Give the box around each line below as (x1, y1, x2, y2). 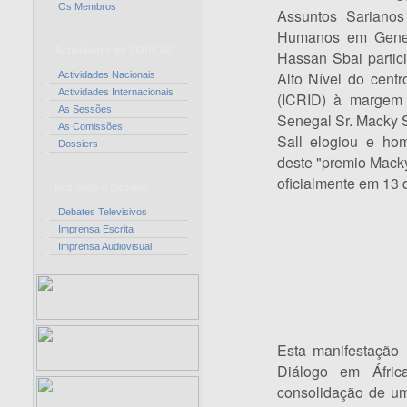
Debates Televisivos (58, 206, 147, 217)
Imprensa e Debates (55, 182, 149, 193)
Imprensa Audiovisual (58, 241, 152, 252)
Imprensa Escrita (58, 223, 136, 234)
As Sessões (58, 104, 114, 114)
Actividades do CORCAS (55, 45, 173, 55)
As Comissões (58, 121, 123, 132)
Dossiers (58, 138, 98, 149)
